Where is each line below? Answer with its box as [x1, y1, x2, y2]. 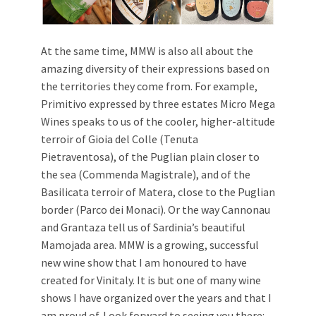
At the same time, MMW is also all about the [41, 44, 253, 59]
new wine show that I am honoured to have [41, 255, 247, 270]
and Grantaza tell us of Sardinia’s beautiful [41, 220, 245, 235]
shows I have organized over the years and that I [41, 291, 272, 305]
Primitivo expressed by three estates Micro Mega [41, 97, 275, 111]
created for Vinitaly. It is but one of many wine [41, 273, 261, 288]
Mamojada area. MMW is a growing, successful [41, 238, 259, 253]
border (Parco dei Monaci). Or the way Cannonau [41, 202, 270, 217]
